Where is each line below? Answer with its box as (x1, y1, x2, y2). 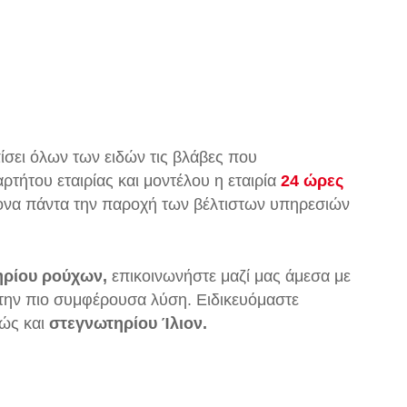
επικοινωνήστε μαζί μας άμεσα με (107, 267, 351, 285)
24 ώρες (276, 172, 343, 190)
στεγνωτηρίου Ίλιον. (49, 314, 207, 333)
